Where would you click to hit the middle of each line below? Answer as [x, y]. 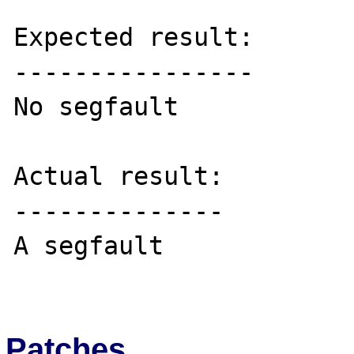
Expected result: [134, 37]
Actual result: [119, 176]
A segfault [89, 245]
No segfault [96, 106]
